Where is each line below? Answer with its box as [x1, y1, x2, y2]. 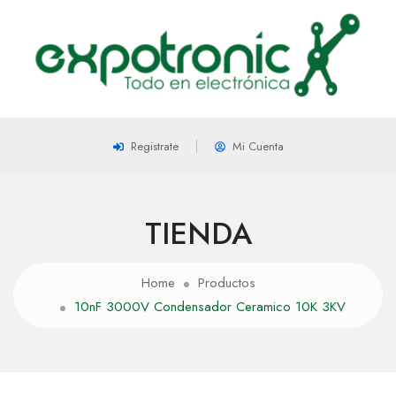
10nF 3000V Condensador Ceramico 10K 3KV [73, 297, 346, 317]
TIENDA [144, 212, 252, 256]
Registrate [130, 138, 179, 156]
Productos [197, 273, 255, 293]
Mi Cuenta [232, 138, 284, 156]
